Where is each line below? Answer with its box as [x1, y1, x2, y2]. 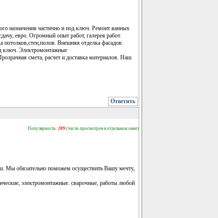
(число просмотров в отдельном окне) [65, 126, 139, 131]
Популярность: [28, 126, 58, 131]
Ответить [110, 97, 135, 105]
